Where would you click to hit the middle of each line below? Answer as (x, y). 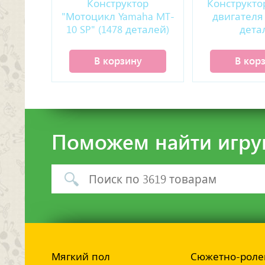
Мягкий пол (81, 257)
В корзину (118, 60)
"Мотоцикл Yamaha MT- (118, 17)
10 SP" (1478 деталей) (118, 30)
